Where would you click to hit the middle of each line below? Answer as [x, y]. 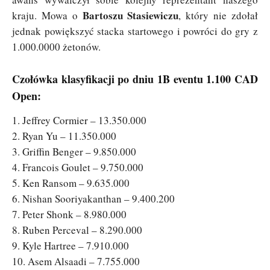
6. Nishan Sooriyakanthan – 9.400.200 [93, 199]
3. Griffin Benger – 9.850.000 [74, 152]
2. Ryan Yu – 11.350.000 [64, 136]
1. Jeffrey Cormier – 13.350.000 [79, 121]
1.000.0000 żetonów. [56, 47]
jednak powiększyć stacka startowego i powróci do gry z [135, 31]
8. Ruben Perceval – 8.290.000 [77, 230]
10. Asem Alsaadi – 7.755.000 [76, 262]
